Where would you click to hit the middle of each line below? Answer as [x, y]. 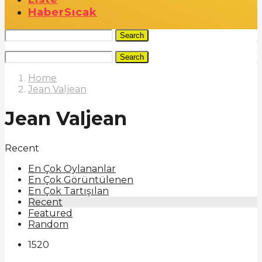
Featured [50, 213]
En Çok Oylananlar [72, 168]
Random [48, 224]
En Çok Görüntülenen [81, 180]
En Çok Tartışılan [68, 191]
